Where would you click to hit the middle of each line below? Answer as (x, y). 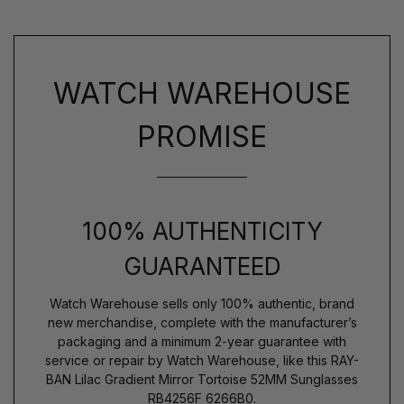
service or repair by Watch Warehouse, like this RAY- (202, 361)
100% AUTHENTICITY (202, 232)
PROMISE (202, 137)
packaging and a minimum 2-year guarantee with (202, 342)
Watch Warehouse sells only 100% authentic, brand (202, 304)
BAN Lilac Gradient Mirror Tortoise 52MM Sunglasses (202, 380)
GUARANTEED (202, 267)
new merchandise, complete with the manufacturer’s (202, 323)
